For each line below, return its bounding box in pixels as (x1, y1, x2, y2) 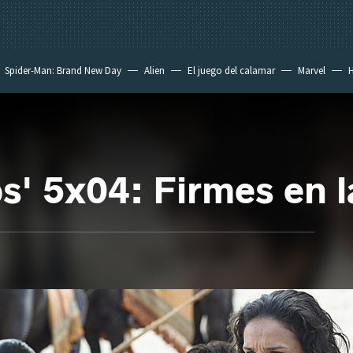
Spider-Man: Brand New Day (5, 64, 121, 77)
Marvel (298, 64, 325, 77)
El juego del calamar (188, 64, 275, 77)
